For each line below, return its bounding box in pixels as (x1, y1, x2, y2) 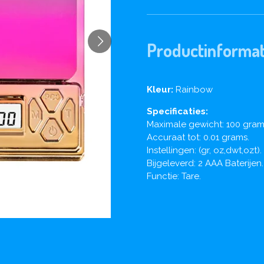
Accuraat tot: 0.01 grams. (147, 131, 249, 143)
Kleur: (147, 84, 173, 95)
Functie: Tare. (147, 170, 201, 181)
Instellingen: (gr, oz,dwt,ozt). (147, 144, 262, 156)
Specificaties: (147, 105, 208, 117)
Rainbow (176, 84, 213, 95)
